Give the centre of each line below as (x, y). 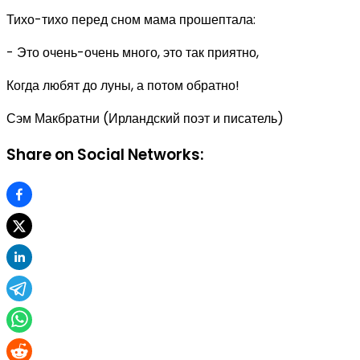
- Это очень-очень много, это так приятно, (133, 52)
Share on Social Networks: (105, 155)
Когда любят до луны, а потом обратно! (123, 85)
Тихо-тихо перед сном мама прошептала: (131, 19)
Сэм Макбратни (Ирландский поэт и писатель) (145, 118)
